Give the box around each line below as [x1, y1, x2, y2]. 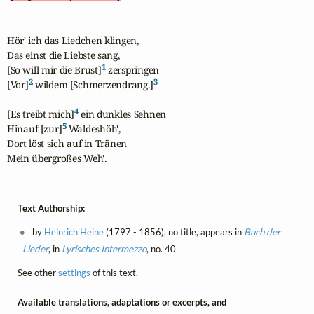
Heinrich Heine [43, 226, 104, 238]
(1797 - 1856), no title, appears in [103, 226, 244, 238]
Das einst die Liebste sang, [6, 48, 120, 62]
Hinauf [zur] [6, 122, 62, 136]
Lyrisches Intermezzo [61, 243, 146, 254]
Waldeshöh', [66, 122, 121, 136]
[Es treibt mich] [6, 107, 75, 121]
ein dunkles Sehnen [78, 107, 167, 121]
